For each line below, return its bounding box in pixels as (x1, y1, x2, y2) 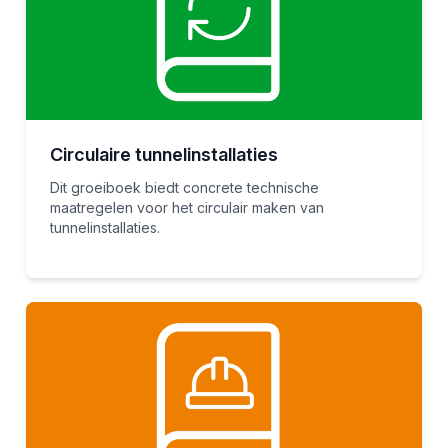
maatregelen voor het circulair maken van (49, 198, 324, 216)
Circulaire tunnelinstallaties (49, 143, 278, 165)
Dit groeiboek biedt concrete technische (49, 178, 319, 196)
